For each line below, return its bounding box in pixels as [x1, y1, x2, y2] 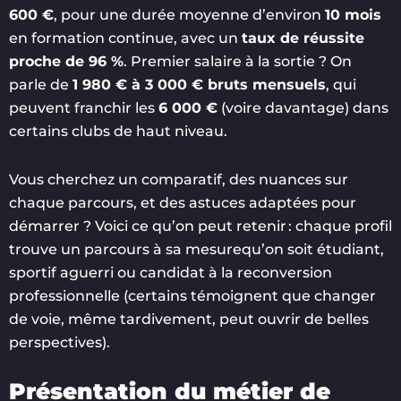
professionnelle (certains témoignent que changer [9, 287, 376, 305]
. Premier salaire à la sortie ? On [124, 53, 352, 71]
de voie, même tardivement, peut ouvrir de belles [9, 311, 369, 328]
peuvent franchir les [9, 99, 158, 117]
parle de [9, 76, 73, 94]
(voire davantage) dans [218, 99, 388, 117]
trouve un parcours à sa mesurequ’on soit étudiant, [9, 241, 384, 259]
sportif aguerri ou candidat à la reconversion [9, 264, 332, 282]
